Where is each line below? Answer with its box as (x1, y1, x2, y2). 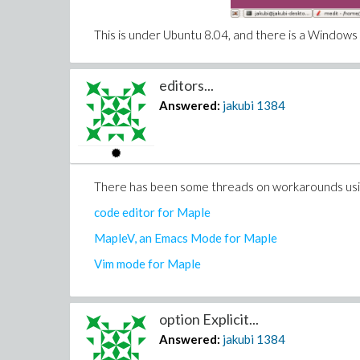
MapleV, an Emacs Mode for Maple (94, 231, 277, 245)
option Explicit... (159, 310, 260, 328)
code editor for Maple (94, 205, 211, 219)
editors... (159, 76, 215, 94)
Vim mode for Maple (94, 256, 201, 271)
